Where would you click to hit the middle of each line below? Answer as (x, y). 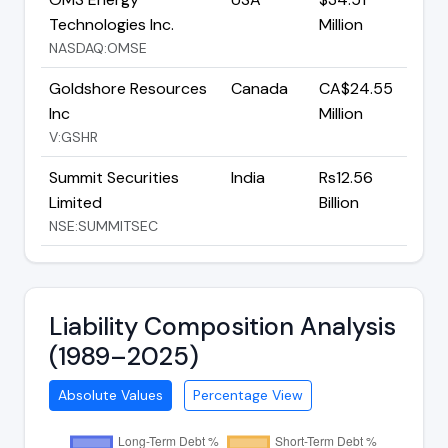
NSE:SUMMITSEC (103, 225)
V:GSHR (73, 136)
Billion (339, 202)
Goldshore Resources (128, 88)
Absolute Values (110, 394)
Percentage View (248, 394)
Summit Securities (114, 177)
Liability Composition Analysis (222, 326)
